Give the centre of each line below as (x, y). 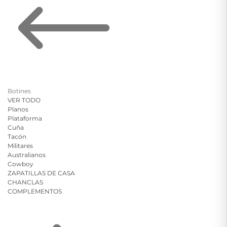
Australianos (27, 155)
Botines (19, 91)
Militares (20, 146)
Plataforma (25, 118)
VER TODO (24, 100)
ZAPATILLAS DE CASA (41, 173)
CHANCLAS (25, 182)
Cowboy (21, 164)
